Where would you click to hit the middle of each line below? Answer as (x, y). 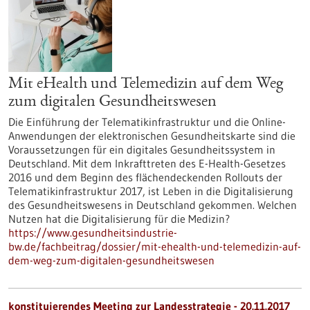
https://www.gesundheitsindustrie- (93, 232)
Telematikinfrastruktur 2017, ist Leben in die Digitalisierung (151, 191)
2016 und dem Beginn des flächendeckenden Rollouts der (145, 177)
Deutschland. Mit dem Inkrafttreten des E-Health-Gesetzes (147, 163)
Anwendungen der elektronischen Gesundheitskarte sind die (152, 136)
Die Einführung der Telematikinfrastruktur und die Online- (147, 122)
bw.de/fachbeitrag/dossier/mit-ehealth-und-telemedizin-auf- (155, 246)
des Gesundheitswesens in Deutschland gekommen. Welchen (153, 205)
